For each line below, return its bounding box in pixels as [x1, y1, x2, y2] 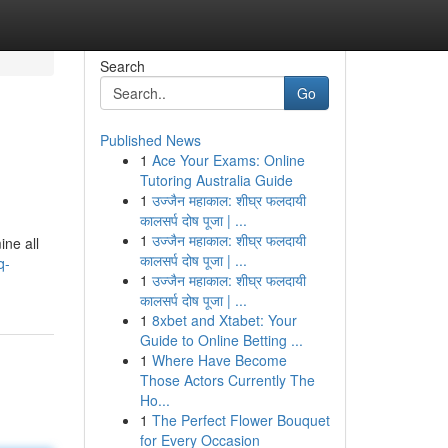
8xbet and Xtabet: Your [151, 310, 297, 330]
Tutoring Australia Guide [139, 170, 293, 190]
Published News [99, 130, 201, 150]
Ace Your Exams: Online [151, 150, 305, 170]
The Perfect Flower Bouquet [151, 410, 330, 430]
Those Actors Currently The [139, 370, 315, 390]
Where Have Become [151, 350, 287, 370]
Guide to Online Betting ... [139, 330, 303, 350]
